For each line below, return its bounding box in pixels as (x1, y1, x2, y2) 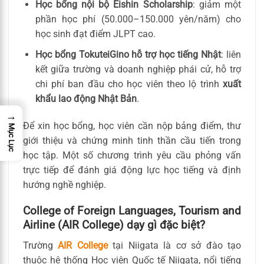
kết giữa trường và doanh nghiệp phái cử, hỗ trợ (35, 63, 241, 75)
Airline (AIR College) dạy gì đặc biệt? (23, 218, 205, 232)
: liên (221, 48, 242, 60)
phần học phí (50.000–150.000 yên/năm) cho (35, 14, 241, 25)
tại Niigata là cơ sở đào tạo (107, 239, 242, 251)
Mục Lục (7, 123, 16, 153)
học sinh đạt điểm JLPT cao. (35, 28, 156, 40)
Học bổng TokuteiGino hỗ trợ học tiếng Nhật (35, 48, 222, 60)
